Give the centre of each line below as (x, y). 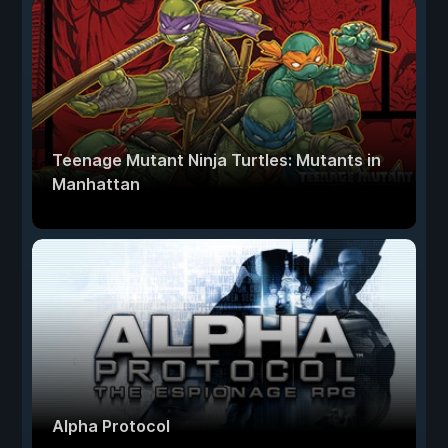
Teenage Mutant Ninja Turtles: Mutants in (216, 160)
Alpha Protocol (111, 426)
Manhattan (96, 184)
